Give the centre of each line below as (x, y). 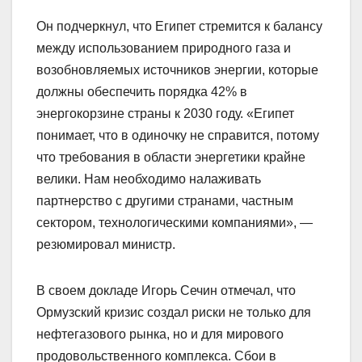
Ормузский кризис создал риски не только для (174, 313)
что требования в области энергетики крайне (171, 158)
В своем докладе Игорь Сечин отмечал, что (166, 291)
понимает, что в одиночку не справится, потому (178, 136)
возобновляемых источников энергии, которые (177, 70)
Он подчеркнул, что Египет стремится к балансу (179, 27)
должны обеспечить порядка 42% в (142, 92)
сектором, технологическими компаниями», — (175, 223)
